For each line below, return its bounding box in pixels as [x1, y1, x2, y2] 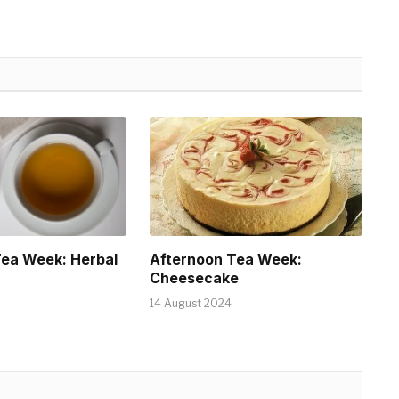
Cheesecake [150, 269, 240, 288]
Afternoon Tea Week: [150, 250, 303, 269]
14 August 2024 [150, 297, 232, 311]
